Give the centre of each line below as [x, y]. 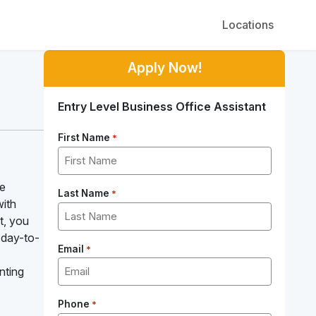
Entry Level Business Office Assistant [162, 107]
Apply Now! [164, 68]
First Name [84, 138]
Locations [248, 25]
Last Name [83, 193]
